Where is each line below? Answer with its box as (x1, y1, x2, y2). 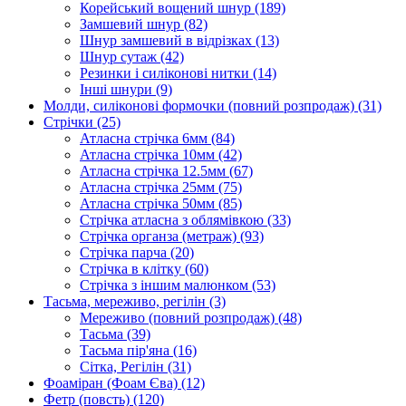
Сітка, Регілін (80, 359, 168, 374)
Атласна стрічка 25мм (80, 179, 218, 195)
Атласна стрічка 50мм (80, 196, 218, 211)
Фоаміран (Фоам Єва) (43, 375, 181, 391)
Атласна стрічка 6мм (80, 130, 211, 146)
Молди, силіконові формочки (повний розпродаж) (43, 98, 358, 113)
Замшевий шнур (80, 16, 184, 32)
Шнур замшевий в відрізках (80, 33, 256, 48)
